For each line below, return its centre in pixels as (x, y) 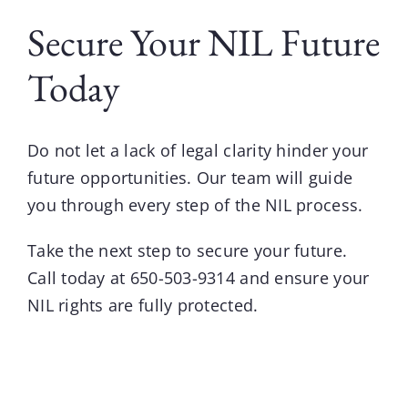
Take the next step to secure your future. (187, 250)
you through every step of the (146, 204)
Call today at (78, 277)
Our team (234, 177)
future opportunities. (112, 177)
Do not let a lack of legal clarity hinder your (198, 150)
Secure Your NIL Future (203, 42)
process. (327, 204)
